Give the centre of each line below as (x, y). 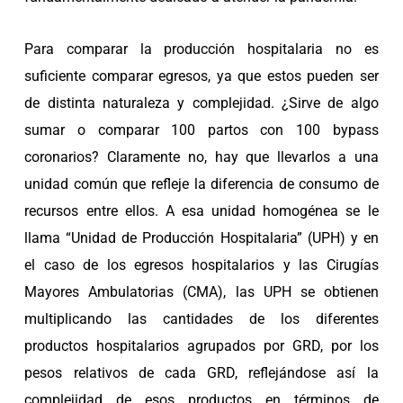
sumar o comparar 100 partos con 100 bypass (201, 130)
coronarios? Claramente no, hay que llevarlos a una (201, 157)
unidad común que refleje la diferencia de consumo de (201, 184)
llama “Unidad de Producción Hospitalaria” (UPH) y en (201, 237)
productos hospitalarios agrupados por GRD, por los (201, 345)
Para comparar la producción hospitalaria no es (201, 49)
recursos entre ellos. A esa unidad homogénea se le (201, 210)
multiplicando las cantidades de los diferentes (201, 318)
